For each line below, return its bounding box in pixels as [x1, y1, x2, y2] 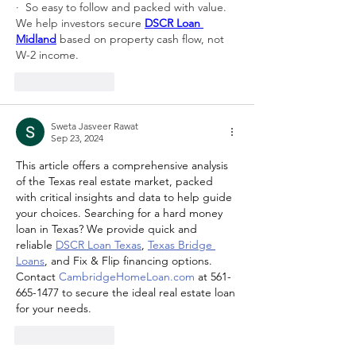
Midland [16, 32, 56, 46]
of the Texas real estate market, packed [16, 174, 216, 188]
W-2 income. [16, 48, 79, 62]
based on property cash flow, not [56, 32, 227, 46]
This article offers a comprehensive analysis [16, 158, 231, 172]
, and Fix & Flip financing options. [44, 253, 215, 268]
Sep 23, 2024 [51, 132, 103, 144]
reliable [16, 238, 56, 252]
